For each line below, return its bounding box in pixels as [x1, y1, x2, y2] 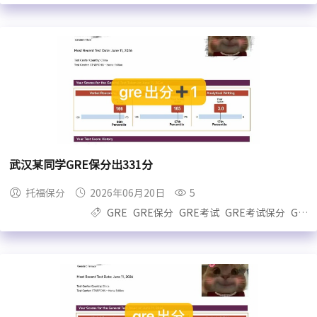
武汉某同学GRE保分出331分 [9, 159, 154, 171]
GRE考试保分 [224, 207, 285, 218]
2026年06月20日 [90, 188, 166, 198]
